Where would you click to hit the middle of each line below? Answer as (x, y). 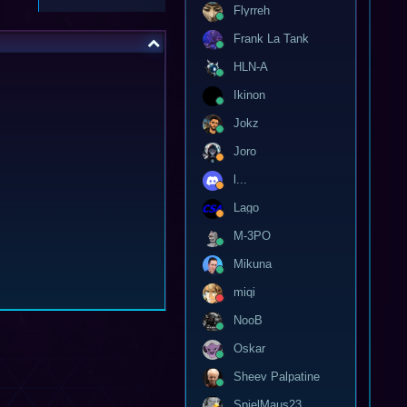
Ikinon (249, 94)
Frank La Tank (271, 38)
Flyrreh (252, 10)
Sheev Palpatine (277, 376)
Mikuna (253, 263)
